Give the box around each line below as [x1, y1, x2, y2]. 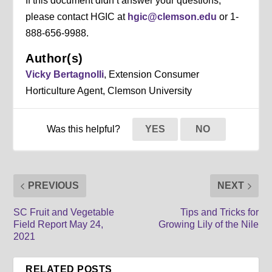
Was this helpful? [46, 124, 123, 135]
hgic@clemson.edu [127, 12, 217, 22]
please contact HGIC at [25, 12, 128, 22]
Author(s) [25, 52, 83, 66]
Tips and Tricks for [180, 207, 259, 218]
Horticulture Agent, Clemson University [25, 86, 192, 97]
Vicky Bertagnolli [25, 69, 104, 80]
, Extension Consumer [104, 69, 200, 80]
